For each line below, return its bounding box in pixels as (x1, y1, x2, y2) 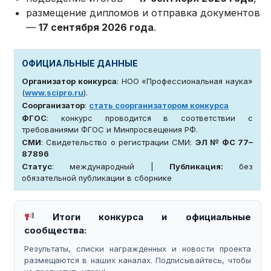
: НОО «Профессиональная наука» (116, 76, 253, 86)
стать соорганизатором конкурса (89, 100, 229, 110)
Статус (22, 161, 53, 171)
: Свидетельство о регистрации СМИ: (41, 137, 195, 147)
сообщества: (24, 224, 87, 236)
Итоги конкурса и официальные (34, 211, 251, 223)
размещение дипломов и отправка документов (26, 6, 261, 19)
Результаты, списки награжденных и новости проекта (24, 243, 251, 253)
